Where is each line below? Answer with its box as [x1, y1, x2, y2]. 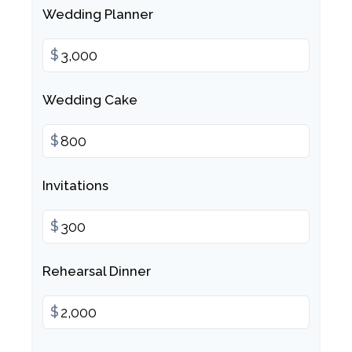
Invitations [42, 178, 108, 193]
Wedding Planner [42, 6, 153, 22]
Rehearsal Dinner [42, 263, 151, 279]
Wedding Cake [42, 92, 137, 108]
